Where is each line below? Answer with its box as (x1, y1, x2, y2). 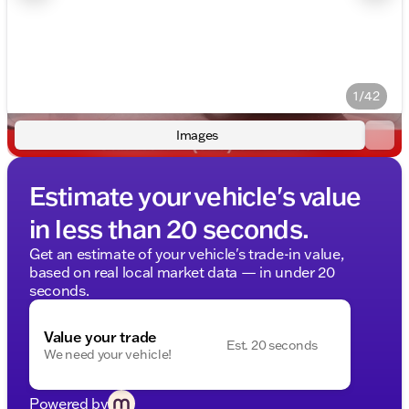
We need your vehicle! (44, 345, 173, 362)
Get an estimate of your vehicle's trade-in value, (29, 245, 344, 263)
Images (175, 127, 219, 143)
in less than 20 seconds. (29, 212, 309, 245)
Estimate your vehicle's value (29, 179, 362, 212)
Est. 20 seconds (226, 336, 318, 353)
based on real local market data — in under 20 (29, 263, 335, 281)
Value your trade (44, 327, 157, 346)
